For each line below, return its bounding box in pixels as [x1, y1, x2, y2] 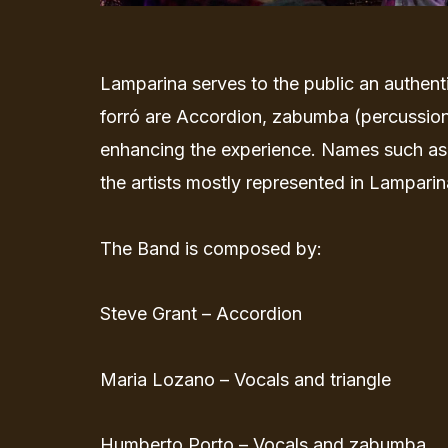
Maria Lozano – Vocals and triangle [100, 368, 391, 390]
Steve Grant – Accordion [100, 303, 302, 325]
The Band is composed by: [100, 237, 322, 259]
